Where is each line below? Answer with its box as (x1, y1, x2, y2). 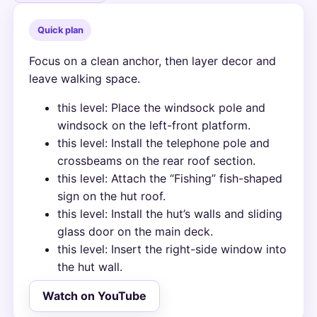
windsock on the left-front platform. (57, 118, 251, 133)
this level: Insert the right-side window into (57, 242, 287, 257)
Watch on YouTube (42, 289, 146, 304)
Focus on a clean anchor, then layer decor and (29, 54, 277, 69)
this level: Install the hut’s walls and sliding (57, 207, 283, 221)
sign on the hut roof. (57, 189, 166, 204)
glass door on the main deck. (57, 224, 214, 239)
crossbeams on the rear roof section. (57, 154, 256, 168)
